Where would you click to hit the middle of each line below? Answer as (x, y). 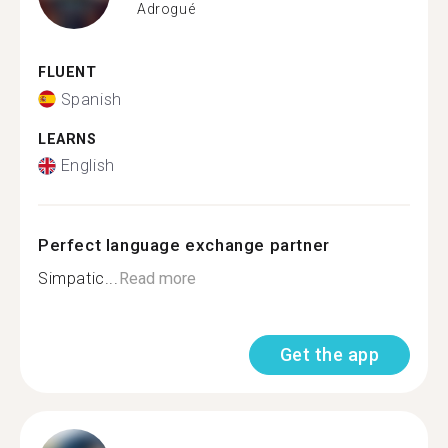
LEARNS (67, 139)
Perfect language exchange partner (184, 245)
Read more (157, 278)
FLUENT (67, 72)
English (87, 165)
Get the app (329, 354)
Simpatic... (78, 278)
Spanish (91, 99)
